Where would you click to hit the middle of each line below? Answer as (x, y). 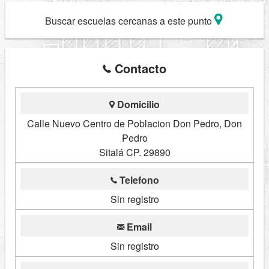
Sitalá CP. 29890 (134, 153)
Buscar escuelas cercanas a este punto (129, 20)
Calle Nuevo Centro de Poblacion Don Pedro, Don (134, 124)
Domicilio (137, 104)
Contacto (139, 68)
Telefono (138, 180)
